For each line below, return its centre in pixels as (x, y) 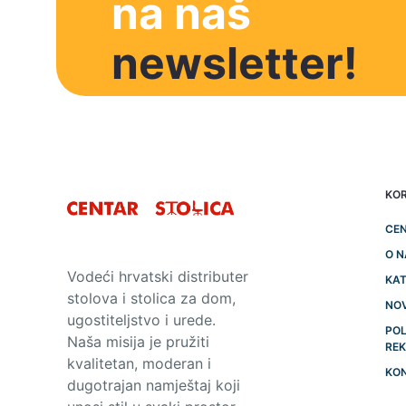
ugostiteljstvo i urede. (141, 320)
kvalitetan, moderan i (139, 364)
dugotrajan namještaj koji (154, 386)
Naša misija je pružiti (138, 342)
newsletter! (234, 63)
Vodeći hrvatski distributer (158, 277)
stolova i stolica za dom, (151, 299)
